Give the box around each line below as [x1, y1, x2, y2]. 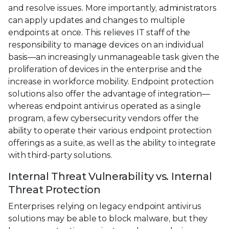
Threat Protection [8, 184, 101, 196]
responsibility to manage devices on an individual [8, 40, 204, 50]
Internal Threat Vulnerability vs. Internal [8, 170, 212, 183]
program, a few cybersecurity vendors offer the [8, 113, 199, 124]
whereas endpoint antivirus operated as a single [8, 101, 201, 111]
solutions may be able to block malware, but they [8, 214, 208, 224]
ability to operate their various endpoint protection [8, 126, 212, 136]
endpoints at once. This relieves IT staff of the [8, 28, 191, 38]
